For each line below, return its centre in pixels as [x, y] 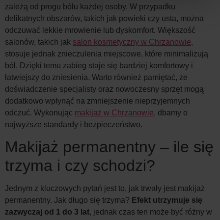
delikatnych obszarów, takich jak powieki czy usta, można [104, 18]
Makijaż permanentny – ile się [109, 147]
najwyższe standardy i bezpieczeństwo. [74, 124]
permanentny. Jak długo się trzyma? [68, 200]
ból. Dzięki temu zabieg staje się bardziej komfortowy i [99, 65]
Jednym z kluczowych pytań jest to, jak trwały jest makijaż [105, 189]
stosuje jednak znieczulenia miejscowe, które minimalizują [107, 54]
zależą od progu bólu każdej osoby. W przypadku [90, 6]
